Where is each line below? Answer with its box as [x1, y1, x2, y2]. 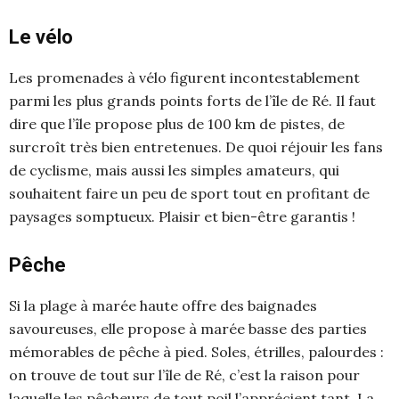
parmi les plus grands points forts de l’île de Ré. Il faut [9, 91, 376, 110]
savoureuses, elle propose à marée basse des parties [9, 319, 367, 338]
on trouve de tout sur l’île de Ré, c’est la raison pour [9, 365, 360, 384]
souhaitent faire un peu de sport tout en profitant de [9, 183, 370, 202]
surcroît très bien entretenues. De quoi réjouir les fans [9, 137, 383, 156]
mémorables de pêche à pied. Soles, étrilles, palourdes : [9, 342, 384, 361]
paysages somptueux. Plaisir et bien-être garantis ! [9, 207, 355, 225]
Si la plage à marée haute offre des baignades [9, 296, 317, 314]
